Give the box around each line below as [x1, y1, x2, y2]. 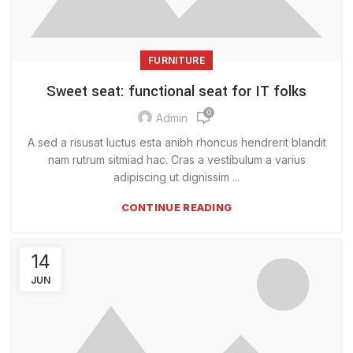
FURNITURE [148, 54, 205, 66]
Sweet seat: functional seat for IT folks [46, 80, 307, 102]
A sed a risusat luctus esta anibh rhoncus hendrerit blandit [27, 135, 326, 149]
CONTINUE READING [121, 200, 232, 214]
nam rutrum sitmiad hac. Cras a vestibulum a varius [47, 152, 306, 166]
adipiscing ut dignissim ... [113, 169, 240, 184]
